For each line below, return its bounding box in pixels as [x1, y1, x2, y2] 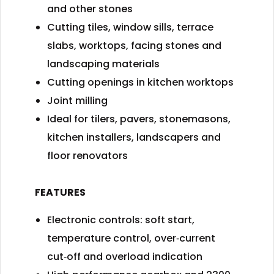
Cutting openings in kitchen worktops [47, 75, 234, 89]
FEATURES [35, 185, 87, 199]
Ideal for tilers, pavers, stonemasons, [47, 112, 231, 126]
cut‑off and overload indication [47, 250, 202, 264]
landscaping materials [47, 57, 160, 71]
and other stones [47, 2, 133, 16]
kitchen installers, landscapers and [47, 130, 221, 144]
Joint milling [47, 94, 108, 108]
